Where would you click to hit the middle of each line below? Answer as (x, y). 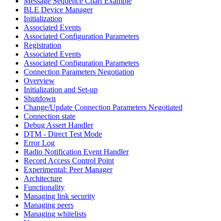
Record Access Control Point (69, 160)
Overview (39, 80)
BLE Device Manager (58, 9)
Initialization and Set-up (61, 89)
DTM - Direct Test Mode (63, 134)
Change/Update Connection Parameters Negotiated (103, 107)
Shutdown (40, 98)
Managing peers (49, 205)
